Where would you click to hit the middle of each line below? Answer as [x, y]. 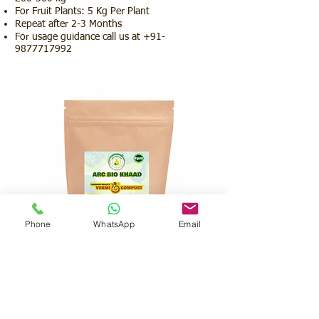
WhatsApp [114, 224]
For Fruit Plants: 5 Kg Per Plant [82, 12]
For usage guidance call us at [79, 37]
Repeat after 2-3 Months [68, 25]
